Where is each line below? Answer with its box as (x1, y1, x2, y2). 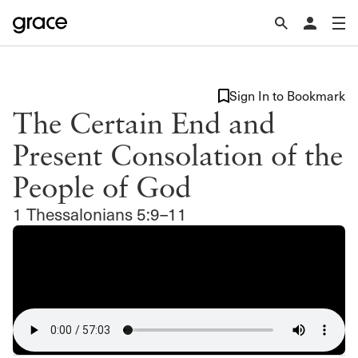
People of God (13, 169, 191, 204)
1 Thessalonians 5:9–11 (13, 202, 187, 225)
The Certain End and (13, 105, 275, 140)
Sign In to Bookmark (229, 87, 345, 104)
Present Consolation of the (13, 137, 343, 172)
